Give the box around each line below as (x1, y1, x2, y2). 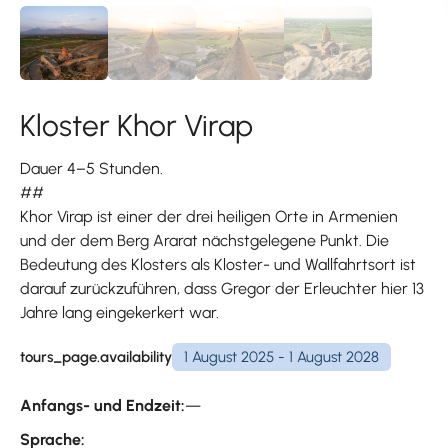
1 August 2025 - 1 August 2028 (184, 347, 379, 366)
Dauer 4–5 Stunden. (20, 159, 163, 179)
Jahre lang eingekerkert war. (20, 303, 219, 323)
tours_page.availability (20, 347, 172, 366)
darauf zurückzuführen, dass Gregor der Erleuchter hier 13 (20, 279, 424, 299)
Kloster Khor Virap (20, 107, 253, 145)
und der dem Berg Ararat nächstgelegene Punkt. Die (20, 231, 389, 251)
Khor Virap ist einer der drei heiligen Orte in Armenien (20, 207, 398, 227)
